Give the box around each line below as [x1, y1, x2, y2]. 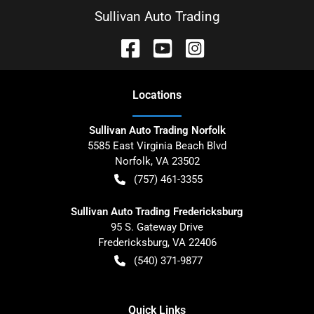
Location [132, 88, 176, 102]
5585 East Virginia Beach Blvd [88, 139, 226, 152]
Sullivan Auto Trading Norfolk [88, 123, 226, 137]
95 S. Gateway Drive [111, 220, 203, 233]
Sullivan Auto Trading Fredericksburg [71, 205, 243, 218]
